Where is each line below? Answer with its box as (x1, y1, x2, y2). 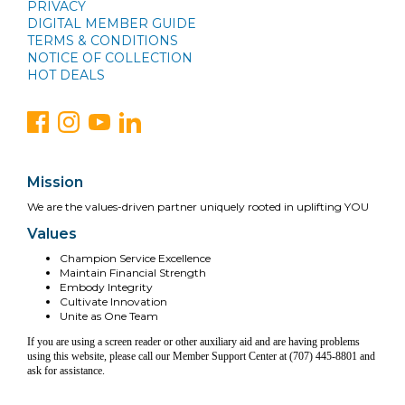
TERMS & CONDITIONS (27, 32, 178, 49)
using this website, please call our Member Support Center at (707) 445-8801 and (27, 349, 375, 363)
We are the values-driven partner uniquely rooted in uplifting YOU (27, 199, 369, 213)
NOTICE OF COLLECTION (27, 49, 193, 66)
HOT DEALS (27, 66, 105, 83)
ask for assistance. (27, 363, 105, 377)
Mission (27, 173, 83, 191)
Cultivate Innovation (60, 294, 167, 308)
